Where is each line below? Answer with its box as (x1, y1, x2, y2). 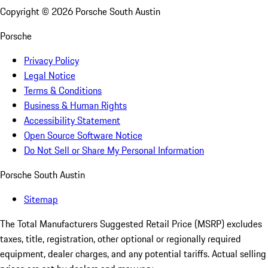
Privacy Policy (24, 53, 79, 68)
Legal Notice (24, 68, 75, 83)
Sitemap (24, 191, 58, 206)
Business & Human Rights (24, 98, 127, 112)
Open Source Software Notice (24, 127, 142, 142)
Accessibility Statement (24, 112, 120, 127)
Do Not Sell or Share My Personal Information (24, 142, 204, 157)
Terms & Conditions (24, 83, 102, 98)
